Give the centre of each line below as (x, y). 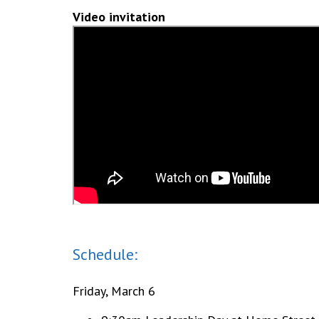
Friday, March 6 (114, 291)
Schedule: (105, 254)
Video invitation (119, 17)
